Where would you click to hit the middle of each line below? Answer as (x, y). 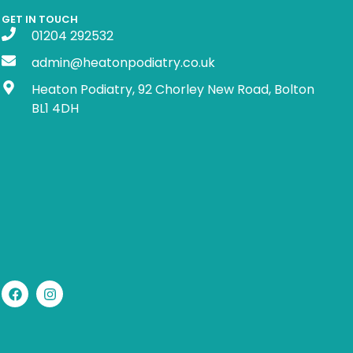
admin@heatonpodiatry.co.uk (123, 63)
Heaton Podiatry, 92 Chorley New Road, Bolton (173, 89)
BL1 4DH (55, 108)
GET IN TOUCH (40, 19)
